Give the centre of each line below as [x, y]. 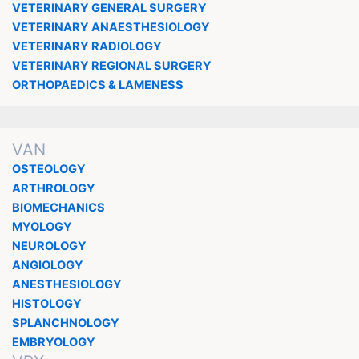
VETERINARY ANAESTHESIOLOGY [111, 27]
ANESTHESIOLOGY [67, 284]
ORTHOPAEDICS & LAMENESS [97, 85]
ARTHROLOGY [53, 188]
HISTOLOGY [46, 303]
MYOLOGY [42, 226]
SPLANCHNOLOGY [65, 323]
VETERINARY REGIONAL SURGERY [111, 65]
